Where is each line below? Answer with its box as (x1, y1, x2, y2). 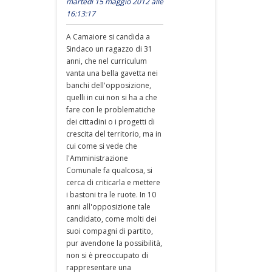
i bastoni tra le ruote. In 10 (66, 189, 156, 200)
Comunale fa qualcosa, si (66, 165, 152, 175)
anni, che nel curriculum (66, 56, 147, 66)
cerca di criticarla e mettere (66, 177, 160, 188)
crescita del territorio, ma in (66, 129, 161, 139)
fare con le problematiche (66, 104, 155, 115)
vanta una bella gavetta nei (66, 68, 158, 78)
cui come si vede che (66, 141, 137, 151)
